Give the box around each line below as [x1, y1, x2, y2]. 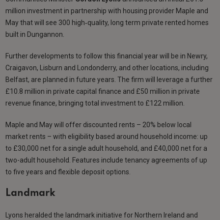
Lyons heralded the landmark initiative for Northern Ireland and [5, 211, 198, 219]
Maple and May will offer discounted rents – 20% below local [5, 120, 192, 129]
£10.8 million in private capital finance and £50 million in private [5, 87, 200, 95]
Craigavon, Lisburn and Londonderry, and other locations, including [5, 63, 209, 72]
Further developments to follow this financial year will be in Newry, [5, 52, 208, 60]
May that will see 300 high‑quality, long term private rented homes [5, 18, 209, 27]
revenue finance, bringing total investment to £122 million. [5, 99, 185, 107]
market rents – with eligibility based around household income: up [5, 132, 208, 140]
